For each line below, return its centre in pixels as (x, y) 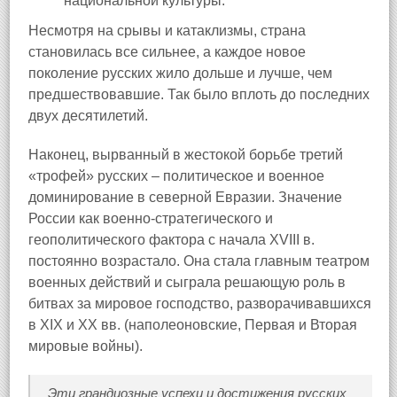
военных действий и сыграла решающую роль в (187, 282)
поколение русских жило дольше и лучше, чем (180, 73)
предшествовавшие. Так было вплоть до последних (199, 94)
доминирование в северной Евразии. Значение (185, 197)
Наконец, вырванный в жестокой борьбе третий (186, 155)
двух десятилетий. (88, 116)
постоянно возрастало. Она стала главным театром (199, 261)
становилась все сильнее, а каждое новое (167, 52)
